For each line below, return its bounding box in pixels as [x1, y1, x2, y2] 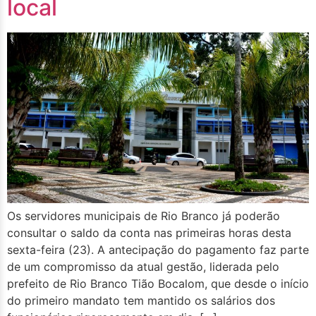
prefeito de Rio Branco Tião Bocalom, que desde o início [7, 276, 309, 291]
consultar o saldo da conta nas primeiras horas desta [7, 225, 291, 240]
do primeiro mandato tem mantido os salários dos [7, 293, 275, 308]
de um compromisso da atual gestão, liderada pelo [7, 259, 279, 274]
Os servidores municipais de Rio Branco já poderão [7, 208, 280, 223]
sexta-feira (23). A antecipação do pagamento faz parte [7, 242, 309, 257]
